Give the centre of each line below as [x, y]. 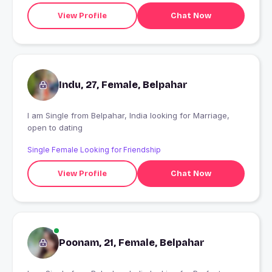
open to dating [55, 128]
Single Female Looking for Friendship [94, 150]
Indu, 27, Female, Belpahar [123, 85]
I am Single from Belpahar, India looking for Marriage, [49, 116]
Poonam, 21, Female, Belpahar [132, 243]
